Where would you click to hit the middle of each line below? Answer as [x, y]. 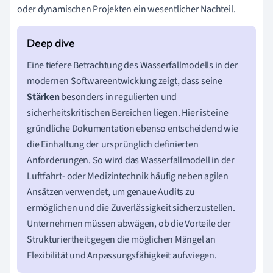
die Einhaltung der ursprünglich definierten [113, 144]
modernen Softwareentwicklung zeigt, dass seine [125, 81]
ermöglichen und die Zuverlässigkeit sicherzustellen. [131, 207]
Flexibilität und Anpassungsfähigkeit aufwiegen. [122, 255]
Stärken [43, 97]
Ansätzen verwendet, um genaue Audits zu [111, 192]
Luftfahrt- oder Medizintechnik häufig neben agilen [128, 176]
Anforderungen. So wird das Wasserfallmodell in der [131, 160]
